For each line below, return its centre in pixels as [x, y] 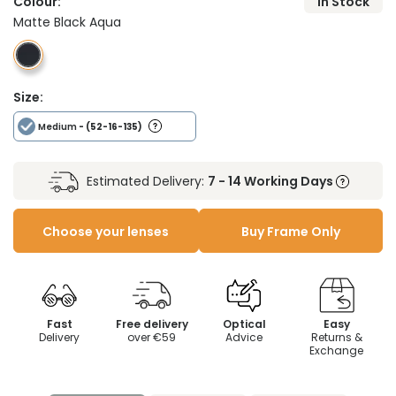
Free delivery [152, 324]
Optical [244, 324]
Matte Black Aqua [67, 23]
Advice [244, 338]
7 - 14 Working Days [271, 182]
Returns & [336, 338]
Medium [57, 127]
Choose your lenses [106, 232]
